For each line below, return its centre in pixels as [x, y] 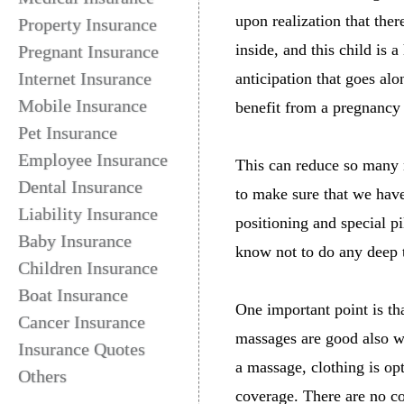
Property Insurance [87, 24]
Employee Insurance [93, 160]
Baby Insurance [75, 241]
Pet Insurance [68, 133]
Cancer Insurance [82, 322]
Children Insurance [88, 268]
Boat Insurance [73, 295]
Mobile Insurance [83, 106]
